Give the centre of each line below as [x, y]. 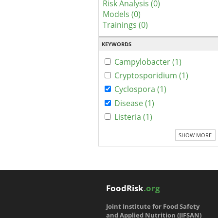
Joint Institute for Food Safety [153, 206]
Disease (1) [134, 103]
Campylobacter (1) [148, 62]
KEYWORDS [116, 44]
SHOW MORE [195, 135]
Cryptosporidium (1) [151, 76]
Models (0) [122, 14]
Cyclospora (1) [140, 89]
